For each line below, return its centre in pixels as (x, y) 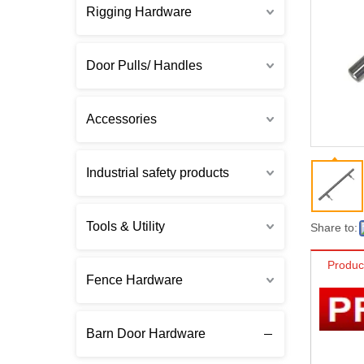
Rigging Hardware (139, 12)
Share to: (334, 228)
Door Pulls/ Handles (144, 66)
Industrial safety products (158, 173)
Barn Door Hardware (146, 334)
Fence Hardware (134, 280)
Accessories (121, 119)
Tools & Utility (126, 227)
